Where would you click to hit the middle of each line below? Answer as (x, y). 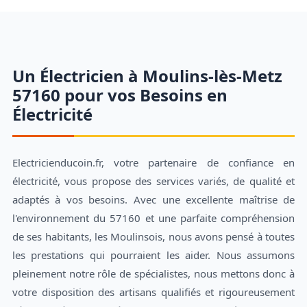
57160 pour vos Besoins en (120, 95)
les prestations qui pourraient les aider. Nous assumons (153, 255)
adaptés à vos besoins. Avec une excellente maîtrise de (153, 199)
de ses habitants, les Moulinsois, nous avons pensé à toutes (153, 236)
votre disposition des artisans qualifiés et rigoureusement (153, 292)
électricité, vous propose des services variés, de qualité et (153, 181)
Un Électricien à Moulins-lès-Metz (147, 75)
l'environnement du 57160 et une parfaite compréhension (153, 218)
